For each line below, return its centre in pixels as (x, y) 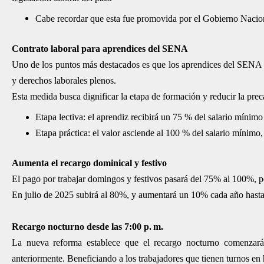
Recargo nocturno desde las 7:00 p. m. (88, 226)
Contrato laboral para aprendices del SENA (100, 48)
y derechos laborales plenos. (65, 80)
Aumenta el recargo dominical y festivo (89, 163)
